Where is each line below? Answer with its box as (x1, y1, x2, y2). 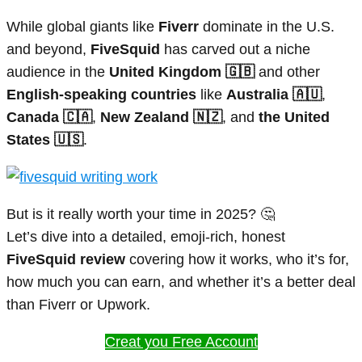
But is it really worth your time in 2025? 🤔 (6, 205, 275, 222)
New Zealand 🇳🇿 (100, 108, 222, 125)
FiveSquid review (6, 250, 125, 267)
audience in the (6, 63, 109, 80)
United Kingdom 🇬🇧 (109, 63, 255, 80)
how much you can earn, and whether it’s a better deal (6, 273, 356, 290)
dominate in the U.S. (199, 18, 335, 35)
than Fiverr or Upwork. (6, 296, 150, 313)
